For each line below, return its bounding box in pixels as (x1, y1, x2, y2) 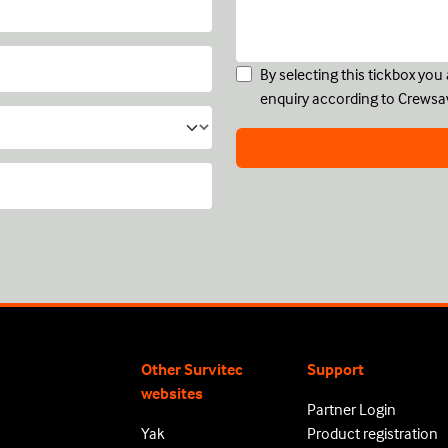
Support (307, 359, 365, 379)
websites (141, 383, 203, 403)
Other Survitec (141, 359, 243, 379)
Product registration (307, 423, 439, 443)
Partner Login (307, 399, 397, 419)
